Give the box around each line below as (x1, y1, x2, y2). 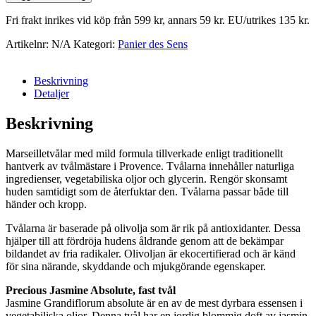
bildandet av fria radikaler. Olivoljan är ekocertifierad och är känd (6, 247, 296, 260)
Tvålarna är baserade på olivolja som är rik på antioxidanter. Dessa (6, 221, 300, 234)
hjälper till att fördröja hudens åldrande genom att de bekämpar (6, 234, 284, 247)
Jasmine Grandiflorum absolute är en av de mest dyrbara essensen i (6, 296, 303, 309)
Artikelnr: (6, 37, 51, 50)
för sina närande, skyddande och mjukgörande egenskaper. (6, 260, 266, 272)
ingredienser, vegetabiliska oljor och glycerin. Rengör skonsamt (6, 172, 287, 185)
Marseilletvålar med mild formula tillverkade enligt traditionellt (6, 147, 283, 159)
